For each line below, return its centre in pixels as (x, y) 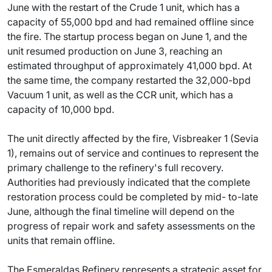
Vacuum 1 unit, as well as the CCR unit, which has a (120, 94)
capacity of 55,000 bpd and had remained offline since (131, 22)
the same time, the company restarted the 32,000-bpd (129, 80)
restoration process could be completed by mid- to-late (133, 196)
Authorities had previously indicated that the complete (129, 182)
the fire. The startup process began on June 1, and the (127, 36)
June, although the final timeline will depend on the (121, 211)
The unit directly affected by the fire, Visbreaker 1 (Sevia (133, 138)
